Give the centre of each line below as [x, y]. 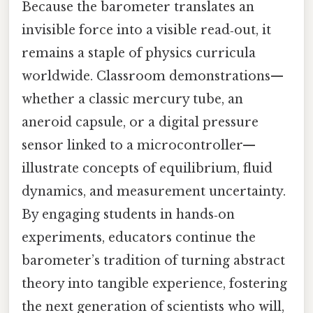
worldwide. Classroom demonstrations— [153, 77]
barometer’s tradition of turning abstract [153, 261]
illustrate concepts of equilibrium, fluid [147, 169]
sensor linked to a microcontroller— [139, 146]
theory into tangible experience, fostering [154, 284]
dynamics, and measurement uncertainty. [154, 192]
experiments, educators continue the [139, 238]
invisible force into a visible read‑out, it [146, 30]
